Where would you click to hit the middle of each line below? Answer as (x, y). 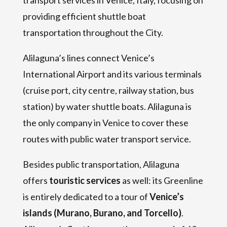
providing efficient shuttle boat (84, 16)
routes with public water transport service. (107, 139)
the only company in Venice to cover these (105, 122)
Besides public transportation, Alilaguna (101, 164)
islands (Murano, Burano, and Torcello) (102, 213)
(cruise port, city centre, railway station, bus (108, 90)
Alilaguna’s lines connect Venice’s (88, 58)
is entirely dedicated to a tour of (86, 196)
